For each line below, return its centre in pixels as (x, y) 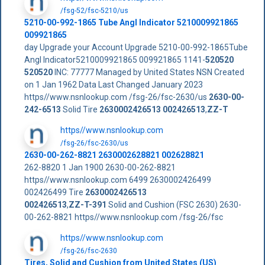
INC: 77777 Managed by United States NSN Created (148, 72)
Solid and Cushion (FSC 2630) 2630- (174, 205)
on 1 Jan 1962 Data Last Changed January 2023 (113, 85)
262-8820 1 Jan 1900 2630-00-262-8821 (100, 168)
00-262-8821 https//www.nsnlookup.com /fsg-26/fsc (123, 217)
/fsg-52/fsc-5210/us (94, 11)
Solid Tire (80, 110)
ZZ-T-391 (87, 205)
